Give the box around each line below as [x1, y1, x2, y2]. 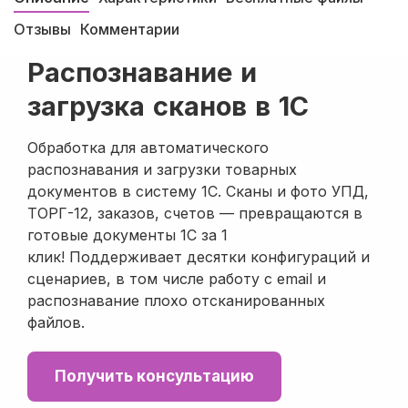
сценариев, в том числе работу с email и [27, 270, 326, 288]
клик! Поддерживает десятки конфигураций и [27, 248, 370, 266]
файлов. [27, 313, 85, 331]
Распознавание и [27, 56, 257, 88]
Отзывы [14, 20, 71, 38]
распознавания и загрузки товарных [27, 160, 297, 178]
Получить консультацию [55, 367, 254, 385]
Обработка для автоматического [27, 138, 269, 157]
